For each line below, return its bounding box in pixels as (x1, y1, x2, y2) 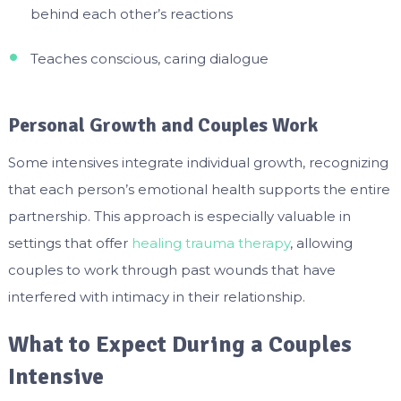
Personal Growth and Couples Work (7, 112, 318, 137)
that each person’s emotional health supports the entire (7, 180, 390, 198)
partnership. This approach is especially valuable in (7, 207, 351, 225)
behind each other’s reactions (30, 4, 233, 22)
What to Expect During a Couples (7, 329, 352, 359)
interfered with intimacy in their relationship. (7, 287, 305, 305)
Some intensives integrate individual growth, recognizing (7, 153, 388, 171)
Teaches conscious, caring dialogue (30, 49, 269, 67)
